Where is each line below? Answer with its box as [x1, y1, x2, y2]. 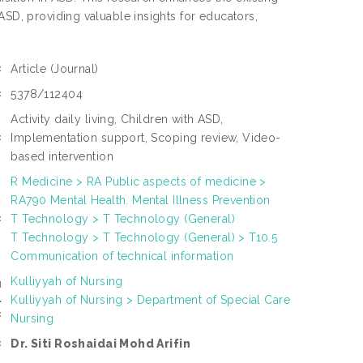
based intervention [11, 150, 113, 164]
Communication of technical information [11, 250, 234, 263]
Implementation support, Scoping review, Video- [11, 131, 281, 145]
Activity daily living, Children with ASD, [11, 113, 224, 126]
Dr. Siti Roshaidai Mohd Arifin [11, 337, 190, 351]
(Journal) [49, 62, 99, 76]
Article [11, 62, 50, 76]
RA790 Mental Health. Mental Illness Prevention [11, 194, 271, 207]
